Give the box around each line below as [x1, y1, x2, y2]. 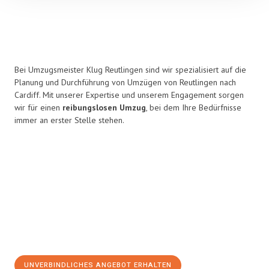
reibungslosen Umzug [62, 102, 146, 113]
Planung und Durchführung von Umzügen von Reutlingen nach [14, 77, 236, 88]
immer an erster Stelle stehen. [14, 115, 124, 125]
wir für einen [14, 102, 62, 113]
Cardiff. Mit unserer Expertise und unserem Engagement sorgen [14, 89, 244, 100]
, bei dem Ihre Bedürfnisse [146, 102, 241, 113]
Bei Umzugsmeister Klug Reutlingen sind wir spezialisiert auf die [14, 64, 246, 75]
